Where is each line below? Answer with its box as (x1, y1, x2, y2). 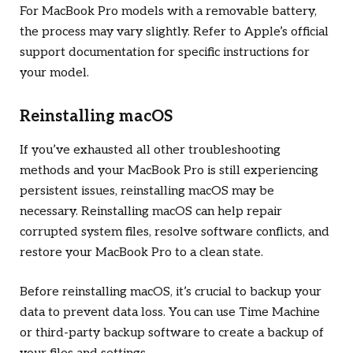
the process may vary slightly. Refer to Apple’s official (20, 24, 329, 39)
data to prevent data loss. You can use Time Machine (20, 305, 320, 321)
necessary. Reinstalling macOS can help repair (20, 203, 282, 219)
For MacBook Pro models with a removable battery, (20, 3, 317, 19)
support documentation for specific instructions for (20, 44, 310, 60)
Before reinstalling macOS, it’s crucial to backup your (20, 284, 321, 300)
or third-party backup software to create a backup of (20, 325, 324, 341)
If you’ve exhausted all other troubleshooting (20, 142, 281, 158)
